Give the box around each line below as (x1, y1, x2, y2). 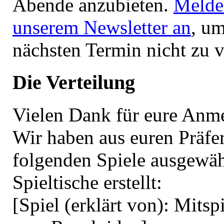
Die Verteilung (12, 70, 135, 93)
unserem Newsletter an (12, 16, 191, 38)
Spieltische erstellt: (12, 171, 162, 193)
